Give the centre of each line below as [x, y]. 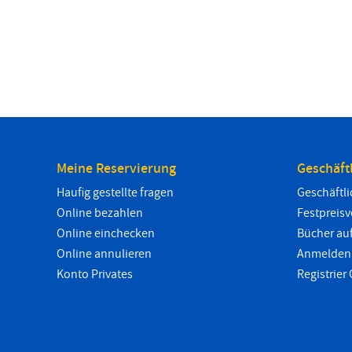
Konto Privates [95, 274]
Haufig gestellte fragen [115, 192]
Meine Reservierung [116, 169]
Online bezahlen [100, 213]
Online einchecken [106, 233]
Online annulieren [104, 254]
